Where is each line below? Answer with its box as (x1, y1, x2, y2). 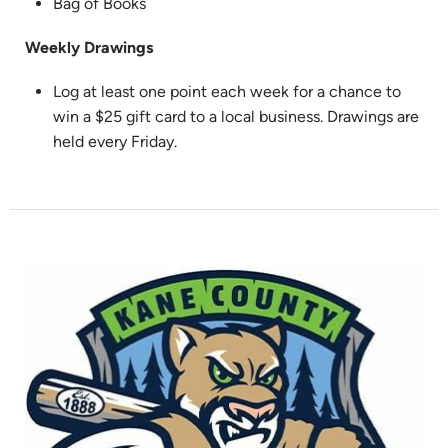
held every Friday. (53, 132, 177, 152)
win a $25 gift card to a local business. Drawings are (53, 107, 419, 127)
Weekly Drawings (25, 37, 153, 57)
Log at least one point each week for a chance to (53, 82, 401, 102)
